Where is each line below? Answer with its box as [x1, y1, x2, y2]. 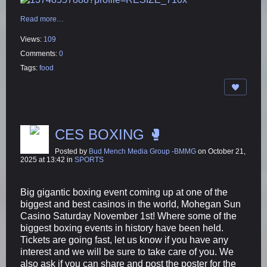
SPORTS [74, 156, 104, 164]
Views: [20, 35, 44, 44]
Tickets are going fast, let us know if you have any [20, 235, 228, 246]
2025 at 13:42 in [20, 156, 74, 164]
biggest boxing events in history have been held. [20, 223, 223, 234]
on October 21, [196, 147, 246, 156]
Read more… [20, 15, 64, 24]
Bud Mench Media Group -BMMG [89, 147, 196, 156]
